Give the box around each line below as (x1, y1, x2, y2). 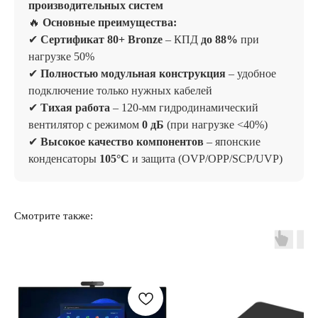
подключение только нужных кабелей (28, 84, 212, 97)
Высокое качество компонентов (40, 136, 204, 148)
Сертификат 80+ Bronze (40, 33, 163, 45)
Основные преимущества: (43, 16, 177, 28)
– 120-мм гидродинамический (110, 102, 258, 114)
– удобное (226, 67, 276, 79)
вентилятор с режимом (28, 119, 142, 131)
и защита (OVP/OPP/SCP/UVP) (129, 153, 283, 165)
